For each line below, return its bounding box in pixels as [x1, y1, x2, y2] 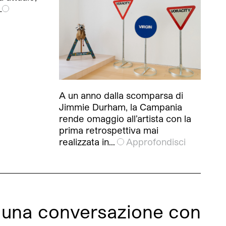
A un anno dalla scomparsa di [59, 89, 183, 101]
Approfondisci [126, 136, 186, 147]
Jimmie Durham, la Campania [59, 101, 182, 112]
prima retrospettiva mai [59, 124, 158, 136]
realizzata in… [59, 136, 115, 147]
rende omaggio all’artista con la [59, 112, 191, 124]
